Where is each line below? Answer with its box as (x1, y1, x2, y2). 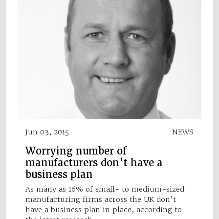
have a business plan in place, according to (25, 205, 182, 215)
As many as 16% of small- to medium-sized (25, 185, 184, 194)
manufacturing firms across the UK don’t (25, 195, 176, 204)
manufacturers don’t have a (25, 156, 163, 170)
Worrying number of (25, 145, 127, 158)
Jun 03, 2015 (25, 128, 69, 137)
